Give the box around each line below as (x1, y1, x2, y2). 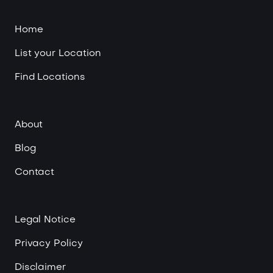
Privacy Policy (14, 239, 83, 249)
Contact (14, 167, 55, 177)
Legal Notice (14, 215, 76, 225)
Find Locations (14, 72, 86, 82)
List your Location (14, 48, 102, 58)
